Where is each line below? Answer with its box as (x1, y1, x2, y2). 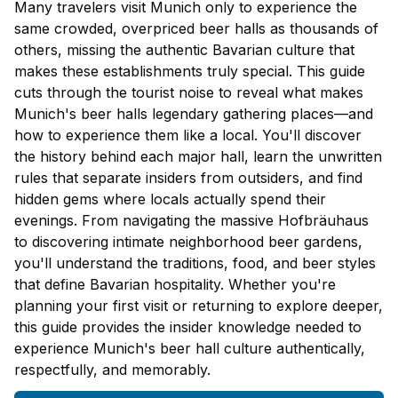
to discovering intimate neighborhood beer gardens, (14, 233, 362, 251)
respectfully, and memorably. (14, 361, 211, 379)
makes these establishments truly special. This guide (14, 62, 365, 81)
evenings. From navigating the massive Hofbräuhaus (14, 211, 369, 230)
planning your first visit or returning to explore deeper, (14, 297, 383, 315)
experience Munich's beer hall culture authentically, (14, 339, 365, 358)
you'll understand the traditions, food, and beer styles (14, 254, 376, 273)
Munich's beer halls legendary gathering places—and (14, 105, 373, 123)
